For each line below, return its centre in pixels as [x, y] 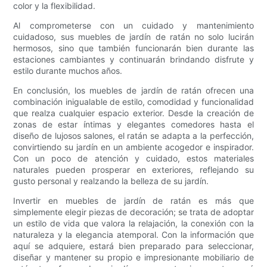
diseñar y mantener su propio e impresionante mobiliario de [133, 257]
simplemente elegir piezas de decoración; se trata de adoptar [133, 212]
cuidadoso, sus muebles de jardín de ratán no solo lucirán [133, 37]
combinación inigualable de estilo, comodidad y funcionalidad [133, 102]
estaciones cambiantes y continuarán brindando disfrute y [133, 60]
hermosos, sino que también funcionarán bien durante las [133, 48]
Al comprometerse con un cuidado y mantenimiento [133, 26]
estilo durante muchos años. [68, 71]
